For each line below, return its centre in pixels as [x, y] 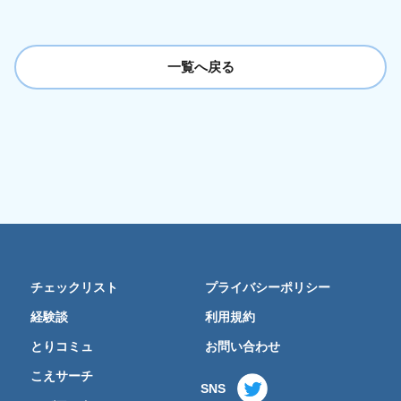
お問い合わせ [243, 347]
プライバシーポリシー [268, 288]
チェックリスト [74, 288]
